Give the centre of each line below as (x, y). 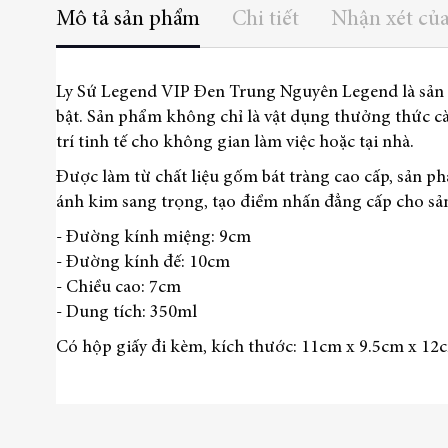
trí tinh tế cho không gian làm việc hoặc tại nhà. (235, 142)
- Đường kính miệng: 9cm (153, 237)
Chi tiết (265, 19)
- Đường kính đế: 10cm (143, 262)
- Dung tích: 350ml (126, 312)
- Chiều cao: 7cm (118, 287)
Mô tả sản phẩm (128, 19)
